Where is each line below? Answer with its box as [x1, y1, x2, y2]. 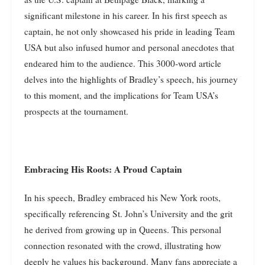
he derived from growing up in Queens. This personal [24, 223, 221, 235]
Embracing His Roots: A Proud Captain [24, 162, 182, 176]
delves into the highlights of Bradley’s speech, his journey [24, 73, 238, 85]
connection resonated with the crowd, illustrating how [24, 239, 221, 251]
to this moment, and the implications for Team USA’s [24, 89, 218, 101]
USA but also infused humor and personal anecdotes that [24, 41, 234, 53]
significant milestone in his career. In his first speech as [24, 9, 227, 21]
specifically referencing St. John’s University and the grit [24, 207, 232, 219]
